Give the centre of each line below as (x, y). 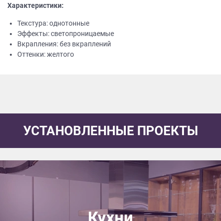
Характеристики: (36, 6)
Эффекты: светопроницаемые (66, 34)
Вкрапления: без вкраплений (64, 44)
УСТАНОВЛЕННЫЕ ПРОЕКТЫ (110, 131)
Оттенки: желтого (46, 55)
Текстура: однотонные (53, 23)
